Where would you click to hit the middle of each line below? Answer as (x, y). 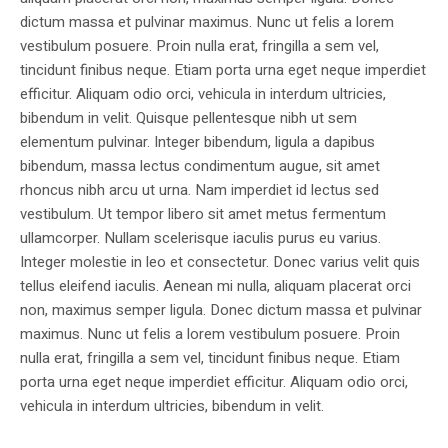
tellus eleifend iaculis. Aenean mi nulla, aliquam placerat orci (215, 286)
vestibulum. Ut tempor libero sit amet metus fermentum (203, 214)
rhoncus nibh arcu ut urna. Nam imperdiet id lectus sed (199, 190)
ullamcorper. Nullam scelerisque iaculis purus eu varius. (200, 238)
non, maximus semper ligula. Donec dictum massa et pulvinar (221, 310)
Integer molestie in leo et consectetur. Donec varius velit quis (220, 262)
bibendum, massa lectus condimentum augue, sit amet (200, 166)
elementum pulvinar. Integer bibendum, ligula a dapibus (197, 142)
